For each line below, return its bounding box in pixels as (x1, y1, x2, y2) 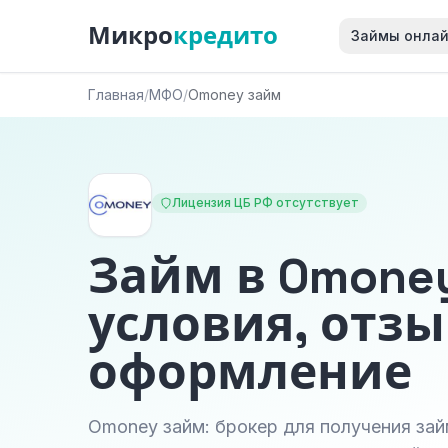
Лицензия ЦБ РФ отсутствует (172, 195, 359, 210)
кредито (173, 20, 278, 51)
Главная (88, 86, 144, 103)
